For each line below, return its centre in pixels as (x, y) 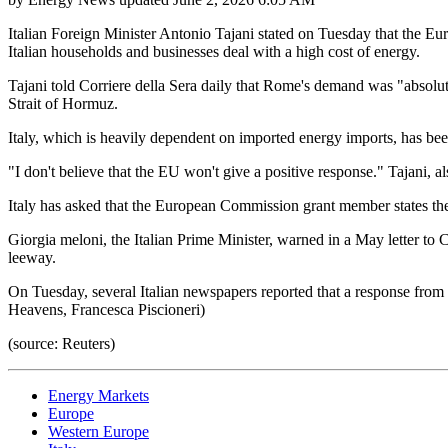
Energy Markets (98, 395)
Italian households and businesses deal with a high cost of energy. (214, 51)
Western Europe (98, 431)
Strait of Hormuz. (63, 103)
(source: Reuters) (61, 343)
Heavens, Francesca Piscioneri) (106, 309)
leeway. (32, 257)
